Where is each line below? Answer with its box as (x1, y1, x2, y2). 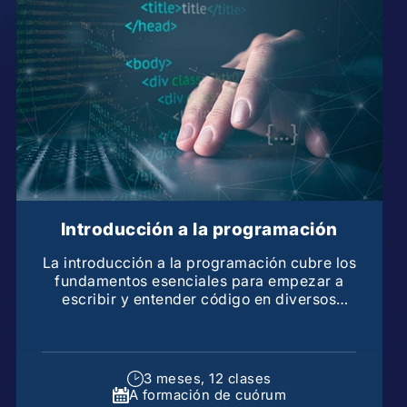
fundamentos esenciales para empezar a (55, 271, 344, 290)
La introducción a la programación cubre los (42, 253, 357, 272)
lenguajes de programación (102, 307, 297, 326)
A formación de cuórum (128, 386, 287, 403)
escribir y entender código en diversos (62, 289, 337, 308)
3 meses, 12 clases (143, 370, 272, 387)
